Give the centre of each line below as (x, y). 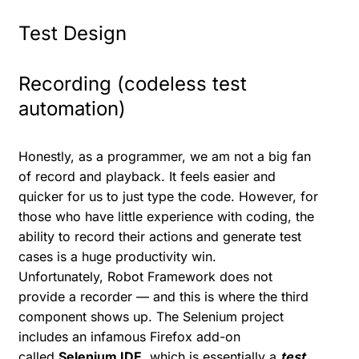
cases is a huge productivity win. (117, 257)
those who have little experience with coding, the (166, 217)
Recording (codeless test (133, 84)
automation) (72, 109)
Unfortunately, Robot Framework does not (145, 277)
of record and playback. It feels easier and (147, 177)
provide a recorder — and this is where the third (163, 297)
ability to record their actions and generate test (160, 237)
